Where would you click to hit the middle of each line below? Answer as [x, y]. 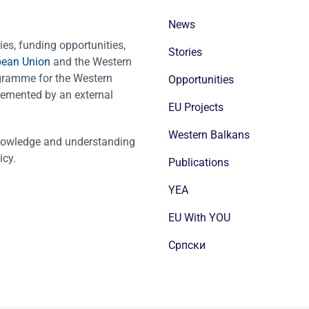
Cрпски [187, 245]
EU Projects [196, 107]
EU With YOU [199, 217]
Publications [199, 162]
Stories [185, 52]
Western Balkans [209, 134]
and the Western [92, 62]
